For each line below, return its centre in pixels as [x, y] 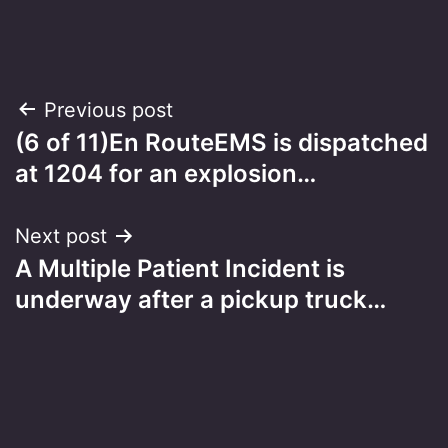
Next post [61, 235]
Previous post [108, 109]
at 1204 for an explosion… [165, 173]
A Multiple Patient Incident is [180, 268]
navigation [101, 160]
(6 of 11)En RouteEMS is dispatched [221, 142]
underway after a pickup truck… [200, 299]
